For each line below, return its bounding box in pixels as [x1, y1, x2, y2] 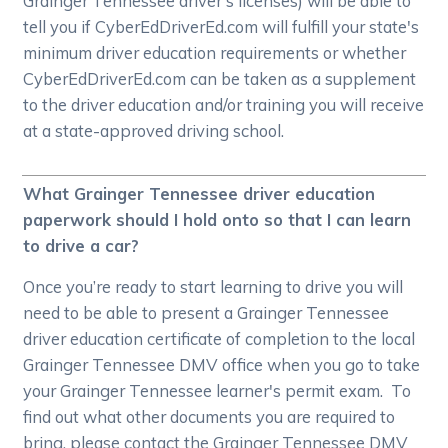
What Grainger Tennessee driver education [23, 182, 376, 204]
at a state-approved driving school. [23, 119, 285, 141]
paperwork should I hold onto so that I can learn [23, 208, 412, 230]
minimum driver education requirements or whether [23, 41, 407, 63]
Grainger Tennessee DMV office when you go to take [23, 353, 421, 375]
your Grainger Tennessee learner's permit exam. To [23, 379, 412, 401]
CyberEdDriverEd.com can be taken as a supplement [23, 67, 417, 89]
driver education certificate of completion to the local [23, 327, 416, 349]
